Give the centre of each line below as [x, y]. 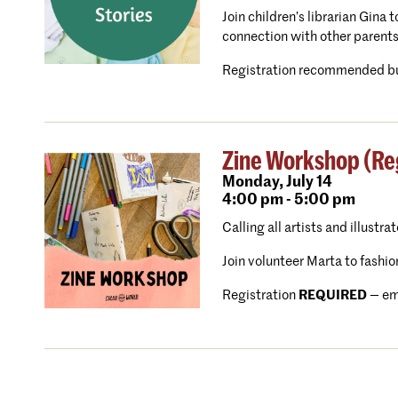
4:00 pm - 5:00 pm [289, 200]
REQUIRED [333, 295]
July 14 [308, 183]
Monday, [253, 183]
